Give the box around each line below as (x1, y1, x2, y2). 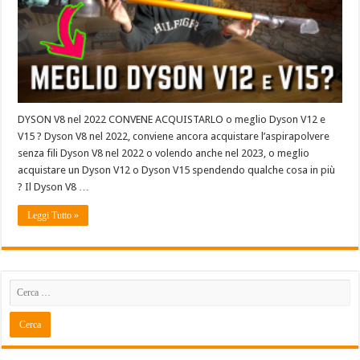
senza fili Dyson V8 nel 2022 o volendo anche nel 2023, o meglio (18, 146, 310, 159)
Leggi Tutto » (27, 209, 80, 221)
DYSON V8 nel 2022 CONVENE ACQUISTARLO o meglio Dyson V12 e (18, 112, 326, 125)
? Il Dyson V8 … (18, 180, 90, 193)
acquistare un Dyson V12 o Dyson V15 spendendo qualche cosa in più (18, 163, 336, 176)
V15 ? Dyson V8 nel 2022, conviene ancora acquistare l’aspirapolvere (18, 129, 330, 142)
